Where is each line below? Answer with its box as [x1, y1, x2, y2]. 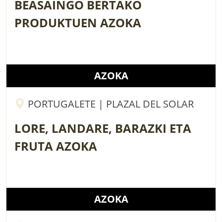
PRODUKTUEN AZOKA [14, 14, 141, 31]
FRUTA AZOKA [14, 137, 97, 154]
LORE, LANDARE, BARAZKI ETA [14, 119, 191, 136]
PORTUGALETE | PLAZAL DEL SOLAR [25, 97, 194, 111]
